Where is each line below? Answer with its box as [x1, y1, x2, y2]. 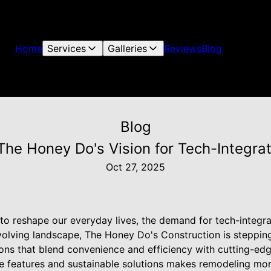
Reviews [164, 42, 202, 54]
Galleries [108, 42, 148, 54]
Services [47, 42, 87, 54]
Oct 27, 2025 [106, 161, 165, 173]
